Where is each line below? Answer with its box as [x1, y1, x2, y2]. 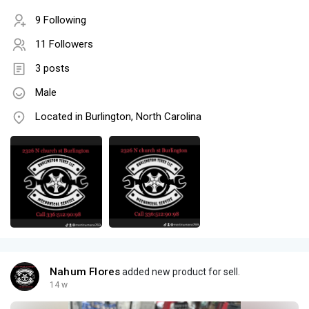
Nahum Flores [50, 266, 121, 279]
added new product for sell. [120, 266, 241, 278]
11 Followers [35, 38, 93, 51]
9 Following [35, 14, 86, 27]
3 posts [35, 62, 70, 75]
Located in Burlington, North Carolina [35, 110, 201, 123]
